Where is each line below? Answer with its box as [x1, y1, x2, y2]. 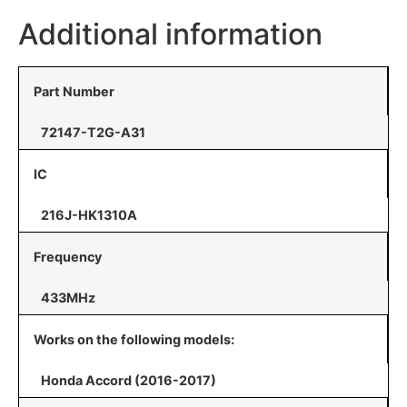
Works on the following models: [34, 332, 234, 347]
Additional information [18, 16, 323, 52]
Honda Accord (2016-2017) [41, 372, 216, 388]
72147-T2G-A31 [41, 124, 145, 140]
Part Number [34, 84, 114, 99]
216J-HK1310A [41, 207, 137, 223]
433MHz [41, 290, 95, 305]
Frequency [34, 249, 102, 264]
